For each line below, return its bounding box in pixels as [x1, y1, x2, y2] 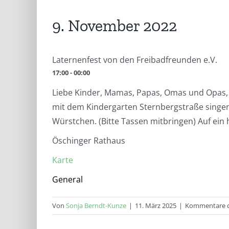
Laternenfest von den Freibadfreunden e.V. [52, 54, 217, 66]
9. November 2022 [52, 16, 177, 36]
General [52, 174, 83, 186]
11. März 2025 [135, 201, 176, 211]
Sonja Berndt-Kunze [66, 201, 126, 211]
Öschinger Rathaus [52, 135, 125, 147]
